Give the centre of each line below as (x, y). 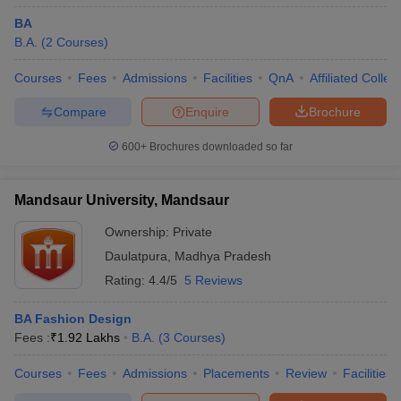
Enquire (207, 111)
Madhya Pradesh (223, 256)
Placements (236, 373)
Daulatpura (136, 256)
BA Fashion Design (73, 319)
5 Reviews (213, 280)
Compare (80, 111)
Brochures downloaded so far (220, 147)
